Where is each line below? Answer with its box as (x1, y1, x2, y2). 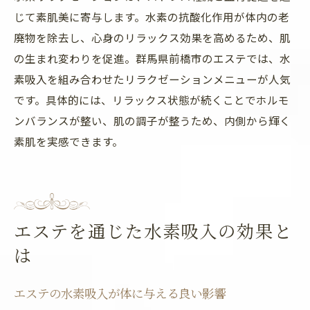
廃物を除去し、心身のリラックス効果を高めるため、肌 (14, 30, 291, 45)
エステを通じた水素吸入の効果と (14, 219, 293, 242)
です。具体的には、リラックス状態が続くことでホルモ (14, 92, 289, 107)
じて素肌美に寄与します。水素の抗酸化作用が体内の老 (14, 9, 289, 24)
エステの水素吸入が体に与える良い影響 (14, 285, 226, 301)
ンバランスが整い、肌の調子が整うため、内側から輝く (14, 113, 291, 128)
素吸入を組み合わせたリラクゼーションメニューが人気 (14, 71, 291, 86)
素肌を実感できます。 (14, 134, 123, 149)
